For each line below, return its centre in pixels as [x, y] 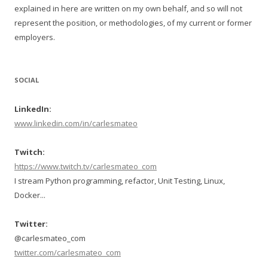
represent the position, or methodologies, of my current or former [133, 22]
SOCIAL [27, 80]
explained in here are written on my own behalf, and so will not [128, 8]
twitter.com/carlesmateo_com [68, 252]
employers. [35, 37]
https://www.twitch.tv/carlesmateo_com [86, 166]
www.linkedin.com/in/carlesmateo [76, 123]
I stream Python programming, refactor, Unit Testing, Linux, [120, 180]
